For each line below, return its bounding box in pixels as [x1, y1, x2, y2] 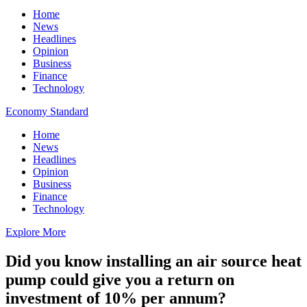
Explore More [5, 226, 66, 238]
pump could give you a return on [5, 270, 234, 288]
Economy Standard [5, 106, 88, 117]
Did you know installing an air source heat [5, 251, 302, 270]
